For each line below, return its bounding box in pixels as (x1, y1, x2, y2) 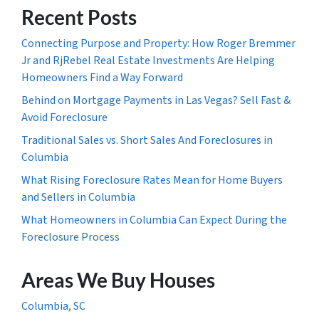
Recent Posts (21, 4, 137, 29)
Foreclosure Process (21, 229, 120, 245)
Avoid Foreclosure (21, 109, 108, 125)
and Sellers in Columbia (21, 189, 135, 205)
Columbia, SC (21, 298, 85, 314)
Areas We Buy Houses (21, 267, 215, 292)
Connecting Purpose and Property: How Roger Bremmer (21, 35, 296, 51)
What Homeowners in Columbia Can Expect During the (21, 211, 287, 228)
